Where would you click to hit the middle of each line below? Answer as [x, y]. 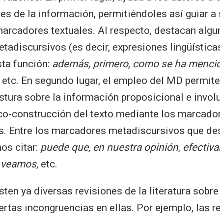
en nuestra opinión [136, 147]
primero [110, 64]
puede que [64, 147]
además [70, 64]
